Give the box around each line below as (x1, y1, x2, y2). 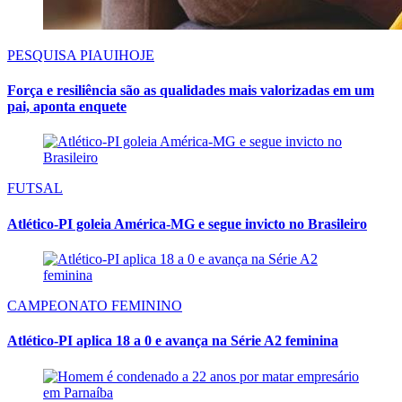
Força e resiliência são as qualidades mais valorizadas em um (7, 83, 374, 99)
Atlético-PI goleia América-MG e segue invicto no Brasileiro (7, 215, 367, 232)
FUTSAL (7, 180, 63, 197)
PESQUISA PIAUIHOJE (7, 47, 154, 63)
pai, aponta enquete (7, 99, 127, 115)
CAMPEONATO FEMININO (7, 297, 182, 313)
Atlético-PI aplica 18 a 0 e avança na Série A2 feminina (7, 333, 338, 349)
